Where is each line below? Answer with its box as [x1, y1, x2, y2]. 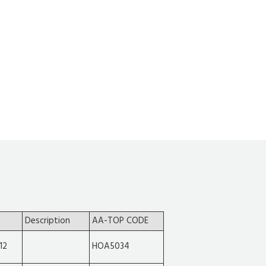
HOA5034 [92, 239, 129, 254]
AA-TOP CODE [92, 214, 148, 229]
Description [25, 214, 70, 229]
